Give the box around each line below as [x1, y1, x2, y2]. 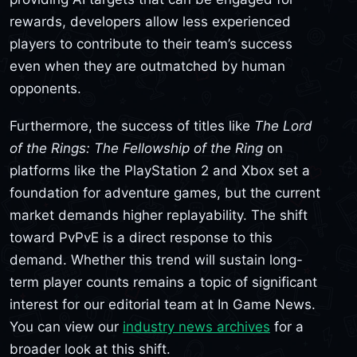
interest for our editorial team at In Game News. [10, 296, 316, 313]
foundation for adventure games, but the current [10, 185, 320, 202]
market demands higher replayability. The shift [10, 207, 308, 224]
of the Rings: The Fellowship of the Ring [10, 140, 263, 157]
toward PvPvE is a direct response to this [10, 229, 273, 246]
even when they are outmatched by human [10, 57, 285, 74]
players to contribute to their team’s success [10, 35, 292, 52]
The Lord [254, 118, 312, 135]
